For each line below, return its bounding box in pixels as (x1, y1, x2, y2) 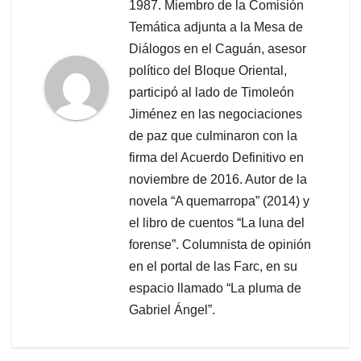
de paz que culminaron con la (129, 129, 297, 143)
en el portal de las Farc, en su (129, 259, 297, 274)
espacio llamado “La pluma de (129, 281, 301, 296)
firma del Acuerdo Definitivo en (129, 151, 304, 165)
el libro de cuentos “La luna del (129, 216, 305, 230)
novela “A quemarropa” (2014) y (129, 194, 309, 209)
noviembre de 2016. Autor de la (129, 172, 307, 187)
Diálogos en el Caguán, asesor (129, 42, 306, 56)
